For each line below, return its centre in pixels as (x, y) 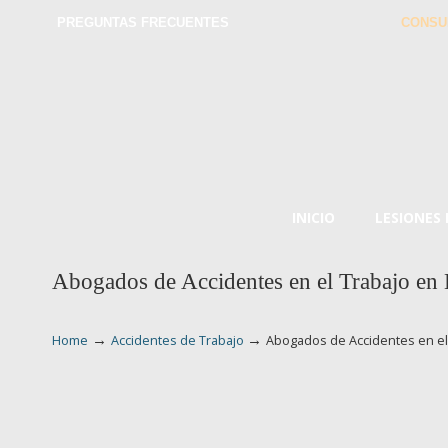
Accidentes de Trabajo (177, 340)
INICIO (313, 217)
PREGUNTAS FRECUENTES (142, 22)
